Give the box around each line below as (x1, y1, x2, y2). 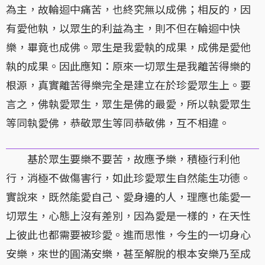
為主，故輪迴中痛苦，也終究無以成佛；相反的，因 (6, 1, 251, 17)
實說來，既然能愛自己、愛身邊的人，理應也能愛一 (6, 189, 251, 205)
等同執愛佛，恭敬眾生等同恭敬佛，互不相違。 (6, 115, 230, 131)
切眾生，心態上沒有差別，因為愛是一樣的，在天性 (6, 208, 251, 224)
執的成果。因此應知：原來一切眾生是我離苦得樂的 (6, 58, 251, 74)
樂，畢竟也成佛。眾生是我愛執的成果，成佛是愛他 (6, 39, 251, 55)
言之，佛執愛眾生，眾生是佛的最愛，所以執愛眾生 (6, 96, 251, 112)
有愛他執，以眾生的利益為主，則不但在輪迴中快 (6, 20, 240, 36)
